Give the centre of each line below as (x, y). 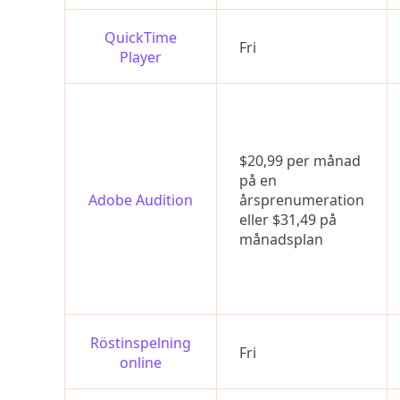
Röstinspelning (141, 343)
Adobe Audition (141, 200)
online (141, 362)
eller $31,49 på (288, 220)
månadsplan (281, 239)
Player (141, 57)
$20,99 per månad (300, 161)
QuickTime (141, 37)
